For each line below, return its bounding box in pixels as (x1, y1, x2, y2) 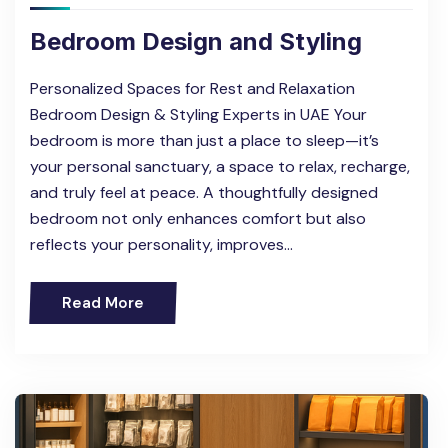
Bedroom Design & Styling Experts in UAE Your (30, 103, 367, 125)
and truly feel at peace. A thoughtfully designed (30, 181, 378, 203)
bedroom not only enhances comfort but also (30, 207, 366, 229)
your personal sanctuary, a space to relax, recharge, (30, 155, 410, 177)
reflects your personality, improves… (30, 233, 293, 255)
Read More (62, 292, 144, 313)
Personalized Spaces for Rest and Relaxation (30, 77, 355, 99)
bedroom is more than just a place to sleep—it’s (30, 129, 379, 151)
